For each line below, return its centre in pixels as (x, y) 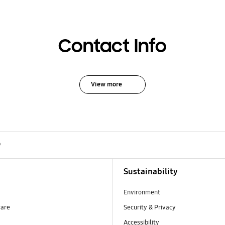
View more (106, 84)
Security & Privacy (150, 207)
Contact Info (113, 46)
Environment (142, 192)
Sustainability (151, 171)
